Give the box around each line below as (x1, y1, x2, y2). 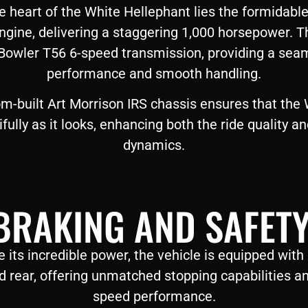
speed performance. (92, 287, 216, 305)
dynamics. (123, 137, 185, 154)
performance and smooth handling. (47, 65, 261, 82)
